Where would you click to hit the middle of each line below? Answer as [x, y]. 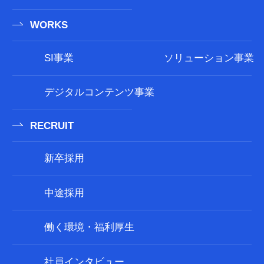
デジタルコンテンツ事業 [99, 93]
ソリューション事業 [209, 58]
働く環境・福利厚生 [89, 227]
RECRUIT [52, 126]
